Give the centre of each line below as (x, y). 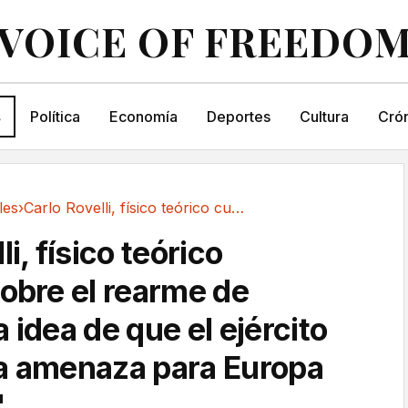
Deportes (238, 117)
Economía (143, 117)
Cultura (324, 117)
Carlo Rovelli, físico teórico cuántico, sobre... (238, 208)
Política (55, 117)
